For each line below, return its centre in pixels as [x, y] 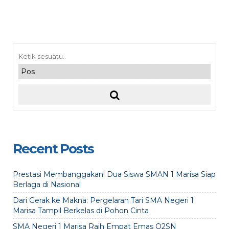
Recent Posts [53, 149]
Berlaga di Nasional [47, 185]
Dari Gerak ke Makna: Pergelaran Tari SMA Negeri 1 [103, 200]
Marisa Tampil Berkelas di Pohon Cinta [81, 211]
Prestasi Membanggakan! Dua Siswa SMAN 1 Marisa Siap [114, 174]
